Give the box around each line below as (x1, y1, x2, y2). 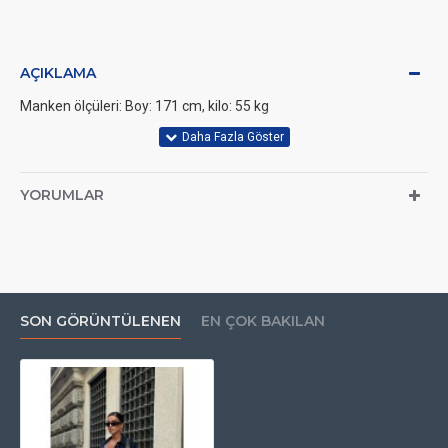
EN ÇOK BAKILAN (201, 312, 325, 330)
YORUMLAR (20, 186, 104, 204)
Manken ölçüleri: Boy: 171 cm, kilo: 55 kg (20, 98, 269, 114)
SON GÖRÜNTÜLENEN (20, 312, 181, 330)
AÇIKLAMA (20, 64, 96, 82)
